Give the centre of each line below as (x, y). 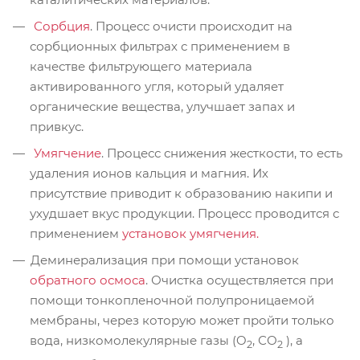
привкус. (57, 126)
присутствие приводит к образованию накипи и (181, 193)
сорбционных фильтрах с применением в (160, 46)
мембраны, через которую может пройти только (182, 320)
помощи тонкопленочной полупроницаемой (172, 300)
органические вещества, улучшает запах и (162, 106)
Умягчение (66, 153)
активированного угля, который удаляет (157, 86)
